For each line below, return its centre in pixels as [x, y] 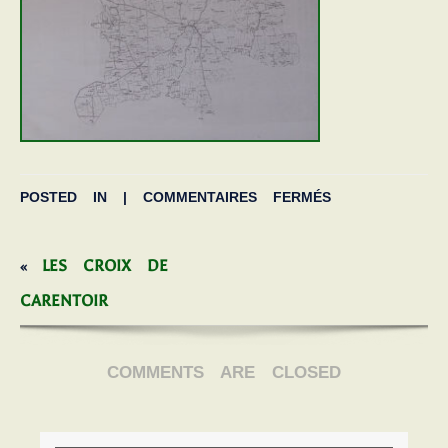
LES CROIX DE [105, 265]
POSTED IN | [81, 196]
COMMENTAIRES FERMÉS [237, 196]
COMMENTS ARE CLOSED [224, 372]
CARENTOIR [64, 300]
